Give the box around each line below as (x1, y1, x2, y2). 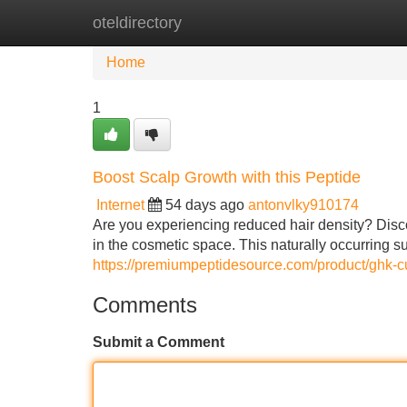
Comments (93, 293, 197, 317)
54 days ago (165, 197, 244, 213)
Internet (96, 197, 144, 213)
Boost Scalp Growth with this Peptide (93, 168, 361, 186)
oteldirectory (93, 14, 182, 32)
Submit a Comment (93, 334, 224, 350)
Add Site (326, 15, 382, 30)
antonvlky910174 (248, 197, 359, 213)
